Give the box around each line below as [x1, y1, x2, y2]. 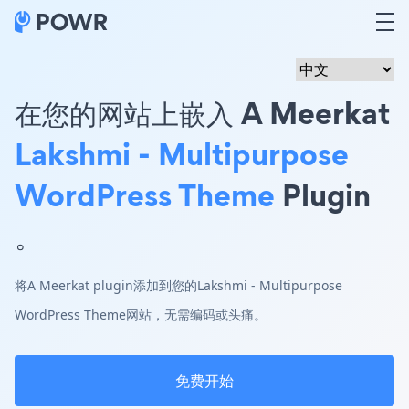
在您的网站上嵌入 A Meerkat [15, 91, 390, 134]
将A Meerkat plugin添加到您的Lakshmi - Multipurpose [15, 277, 342, 294]
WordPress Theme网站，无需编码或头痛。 [15, 306, 267, 323]
